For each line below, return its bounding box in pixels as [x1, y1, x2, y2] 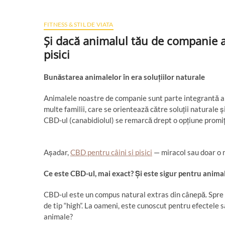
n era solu [125, 72, 158, 81]
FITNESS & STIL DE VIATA [44, 21, 114, 28]
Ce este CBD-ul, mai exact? [44, 169, 135, 178]
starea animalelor [62, 72, 123, 81]
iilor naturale [161, 72, 205, 81]
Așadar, [44, 148, 70, 157]
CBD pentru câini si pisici [70, 148, 152, 157]
